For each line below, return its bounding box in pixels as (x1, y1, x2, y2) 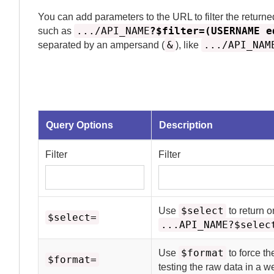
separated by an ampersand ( (38, 40, 165, 50)
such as (38, 26, 74, 36)
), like (176, 40, 201, 50)
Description (159, 120, 213, 130)
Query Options (46, 120, 113, 130)
